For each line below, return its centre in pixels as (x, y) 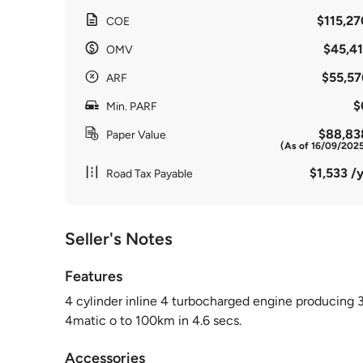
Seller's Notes (119, 239)
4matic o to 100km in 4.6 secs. (153, 320)
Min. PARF (132, 107)
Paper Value (136, 135)
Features (94, 276)
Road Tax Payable (149, 174)
